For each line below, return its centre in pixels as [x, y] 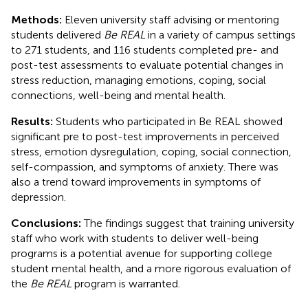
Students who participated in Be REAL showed [168, 121]
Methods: [36, 19]
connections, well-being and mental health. [118, 95]
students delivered [57, 34]
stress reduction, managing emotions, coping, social [139, 80]
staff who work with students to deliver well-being [135, 238]
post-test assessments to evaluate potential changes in [147, 65]
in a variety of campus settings [220, 34]
